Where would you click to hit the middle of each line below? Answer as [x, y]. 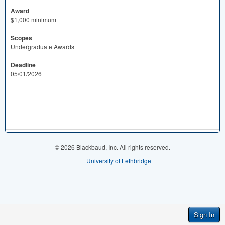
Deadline [23, 65]
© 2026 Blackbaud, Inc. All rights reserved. [113, 147]
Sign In [204, 215]
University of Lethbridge [119, 160]
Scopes [21, 38]
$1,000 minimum [33, 19]
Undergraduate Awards [42, 46]
